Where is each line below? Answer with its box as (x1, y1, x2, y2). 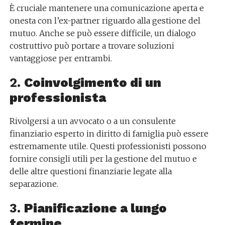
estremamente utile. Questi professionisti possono (9, 141, 206, 151)
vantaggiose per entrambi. (9, 53, 112, 63)
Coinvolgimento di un (24, 75, 161, 90)
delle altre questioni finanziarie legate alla (9, 166, 172, 176)
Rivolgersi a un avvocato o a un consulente (9, 116, 176, 126)
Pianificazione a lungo (24, 200, 167, 215)
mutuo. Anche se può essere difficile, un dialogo (9, 28, 196, 38)
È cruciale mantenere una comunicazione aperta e (9, 3, 204, 13)
